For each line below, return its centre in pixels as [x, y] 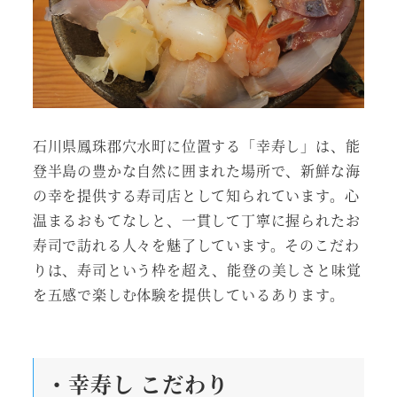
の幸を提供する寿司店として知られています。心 [196, 195]
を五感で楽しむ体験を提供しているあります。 [188, 294]
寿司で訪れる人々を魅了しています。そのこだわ [196, 245]
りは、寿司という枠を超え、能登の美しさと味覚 [197, 269]
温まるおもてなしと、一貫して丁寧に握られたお [196, 220]
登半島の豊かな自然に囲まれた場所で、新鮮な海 [196, 170]
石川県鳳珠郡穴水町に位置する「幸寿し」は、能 [196, 145]
